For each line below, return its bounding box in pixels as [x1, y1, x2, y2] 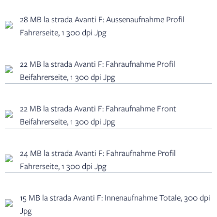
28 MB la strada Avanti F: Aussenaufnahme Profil [20, 13, 185, 25]
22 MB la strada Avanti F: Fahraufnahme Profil [20, 58, 175, 69]
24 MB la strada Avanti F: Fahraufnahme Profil [20, 147, 176, 158]
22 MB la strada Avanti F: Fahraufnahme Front [20, 102, 176, 114]
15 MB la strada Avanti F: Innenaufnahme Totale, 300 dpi [20, 191, 210, 203]
